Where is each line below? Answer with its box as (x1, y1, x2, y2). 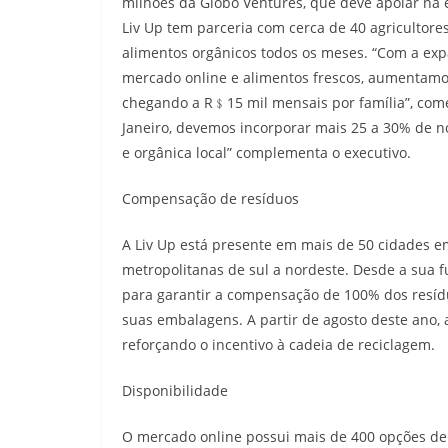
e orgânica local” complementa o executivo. (122, 143, 411, 162)
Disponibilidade (122, 381, 228, 400)
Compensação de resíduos (122, 189, 299, 208)
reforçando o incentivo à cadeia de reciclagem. (122, 335, 435, 354)
